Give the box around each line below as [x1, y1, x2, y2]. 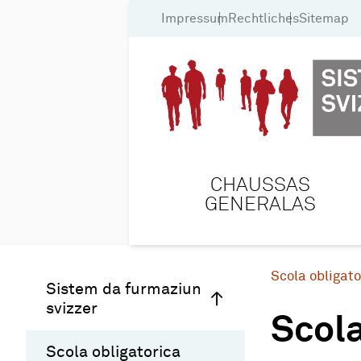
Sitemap [299, 11, 349, 25]
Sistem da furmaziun [46, 280, 201, 297]
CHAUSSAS [210, 175, 310, 195]
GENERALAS [205, 194, 316, 214]
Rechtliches [228, 11, 299, 25]
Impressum [161, 11, 228, 25]
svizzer [46, 300, 98, 317]
